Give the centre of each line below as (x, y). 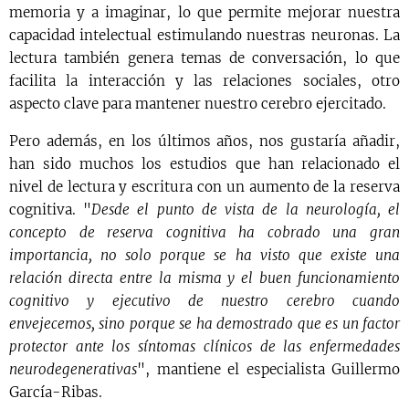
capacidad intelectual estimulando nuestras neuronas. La (204, 35)
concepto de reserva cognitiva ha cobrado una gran (204, 232)
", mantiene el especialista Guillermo (268, 369)
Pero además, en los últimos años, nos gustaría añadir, (204, 141)
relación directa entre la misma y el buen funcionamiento (204, 278)
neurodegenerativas (73, 369)
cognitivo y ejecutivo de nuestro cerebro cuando (204, 300)
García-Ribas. (56, 392)
